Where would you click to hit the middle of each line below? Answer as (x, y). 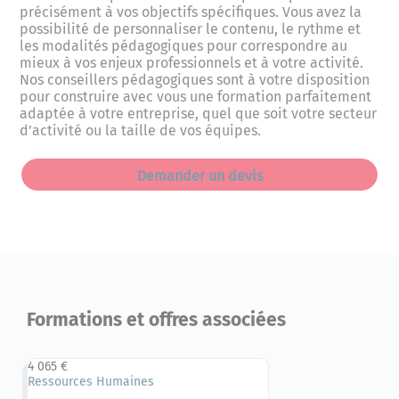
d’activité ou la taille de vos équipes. (141, 131)
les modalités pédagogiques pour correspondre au (184, 46)
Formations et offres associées (156, 320)
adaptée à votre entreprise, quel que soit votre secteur (199, 114)
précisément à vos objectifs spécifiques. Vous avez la (191, 12)
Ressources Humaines (91, 382)
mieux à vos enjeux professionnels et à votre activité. (192, 63)
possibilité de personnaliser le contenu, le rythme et (191, 29)
